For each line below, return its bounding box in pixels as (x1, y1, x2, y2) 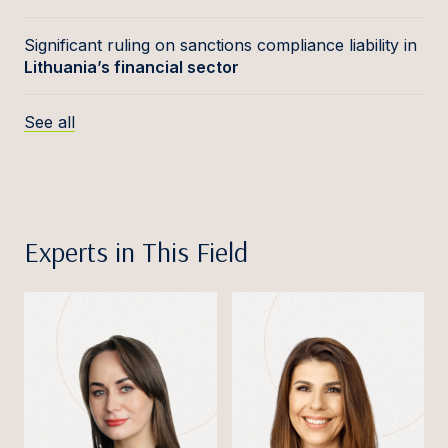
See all (24, 112, 75, 132)
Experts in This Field (24, 234, 248, 269)
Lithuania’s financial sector (24, 57, 239, 77)
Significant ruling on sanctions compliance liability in (24, 35, 417, 55)
